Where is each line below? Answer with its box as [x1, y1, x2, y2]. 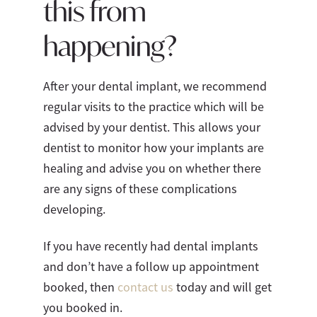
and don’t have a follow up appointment [42, 259, 259, 275]
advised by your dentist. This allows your [42, 119, 260, 135]
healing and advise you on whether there [42, 160, 261, 176]
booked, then [42, 279, 117, 296]
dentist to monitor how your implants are [42, 139, 264, 156]
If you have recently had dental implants [42, 238, 258, 255]
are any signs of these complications [42, 180, 237, 197]
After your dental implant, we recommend [42, 78, 267, 94]
